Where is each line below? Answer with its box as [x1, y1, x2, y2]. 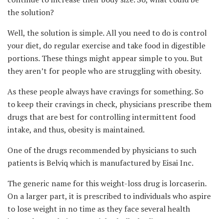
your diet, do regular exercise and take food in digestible [7, 40, 205, 51]
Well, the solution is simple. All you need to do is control [7, 27, 207, 38]
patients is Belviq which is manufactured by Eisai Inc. [7, 157, 195, 168]
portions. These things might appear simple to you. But [7, 52, 203, 64]
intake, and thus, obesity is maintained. [7, 124, 146, 135]
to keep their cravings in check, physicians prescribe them [7, 98, 212, 109]
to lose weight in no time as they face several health [7, 203, 190, 214]
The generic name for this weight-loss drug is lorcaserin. [7, 177, 206, 189]
